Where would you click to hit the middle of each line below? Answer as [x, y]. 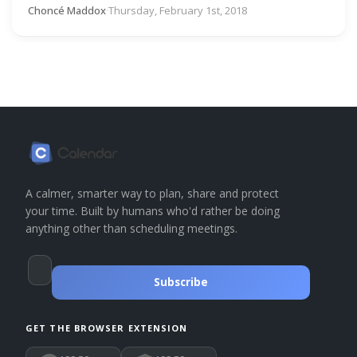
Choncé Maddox [67, 10]
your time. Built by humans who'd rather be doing [153, 211]
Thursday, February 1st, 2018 [178, 10]
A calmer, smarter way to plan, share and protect [152, 194]
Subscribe [181, 282]
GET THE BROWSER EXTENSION [107, 328]
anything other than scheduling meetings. [131, 229]
